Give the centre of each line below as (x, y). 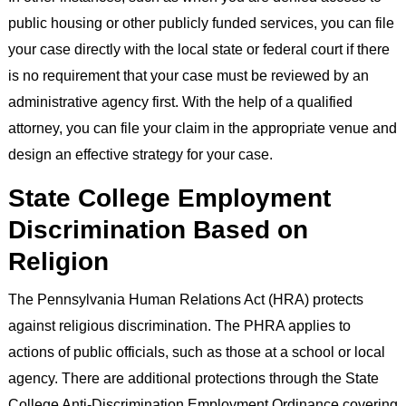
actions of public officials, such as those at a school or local (196, 351)
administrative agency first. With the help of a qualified (180, 101)
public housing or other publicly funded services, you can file (201, 22)
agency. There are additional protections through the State (193, 377)
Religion (58, 261)
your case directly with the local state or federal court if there (198, 48)
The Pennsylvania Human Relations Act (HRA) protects (185, 299)
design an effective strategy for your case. (140, 154)
